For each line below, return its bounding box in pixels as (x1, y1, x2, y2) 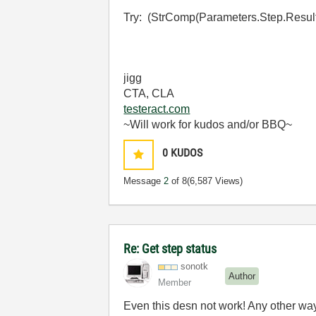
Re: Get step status (123, 241, 217, 256)
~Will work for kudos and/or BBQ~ (123, 119, 293, 130)
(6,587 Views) (187, 176, 243, 186)
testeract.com (123, 103, 190, 115)
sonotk (181, 261, 209, 272)
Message (123, 176, 164, 186)
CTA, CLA (123, 87, 175, 99)
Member (158, 277, 192, 288)
